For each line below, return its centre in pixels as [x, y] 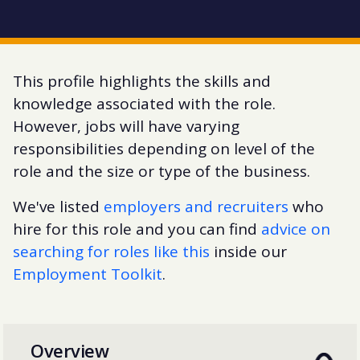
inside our [248, 251]
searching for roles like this [111, 251]
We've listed [58, 206]
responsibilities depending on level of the [164, 148]
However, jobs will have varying [126, 126]
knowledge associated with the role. [144, 103]
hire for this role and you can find [137, 229]
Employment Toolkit [88, 274]
